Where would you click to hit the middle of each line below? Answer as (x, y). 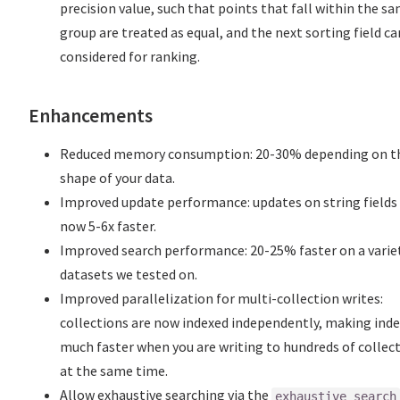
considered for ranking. (130, 57)
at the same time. (114, 371)
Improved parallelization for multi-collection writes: (222, 299)
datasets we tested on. (129, 275)
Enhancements (91, 116)
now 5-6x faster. (108, 226)
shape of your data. (118, 178)
